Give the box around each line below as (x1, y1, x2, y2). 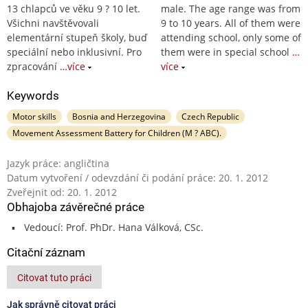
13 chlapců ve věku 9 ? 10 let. (7, 1, 140, 15)
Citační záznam (7, 245, 85, 259)
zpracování (7, 59, 57, 73)
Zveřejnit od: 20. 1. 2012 (7, 185, 117, 199)
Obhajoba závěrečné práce (7, 199, 144, 214)
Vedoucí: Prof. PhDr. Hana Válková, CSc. (23, 220, 203, 234)
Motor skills (12, 110, 56, 122)
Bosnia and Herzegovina (71, 110, 166, 122)
